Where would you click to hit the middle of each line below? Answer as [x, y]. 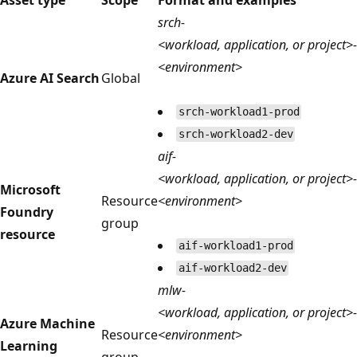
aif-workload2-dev [232, 268]
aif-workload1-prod [235, 246]
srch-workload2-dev [235, 134]
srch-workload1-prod [239, 112]
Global [121, 78]
